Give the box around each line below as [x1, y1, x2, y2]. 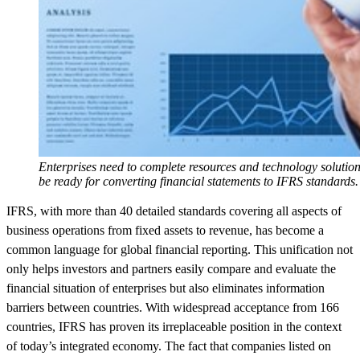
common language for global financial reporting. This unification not [6, 243, 353, 257]
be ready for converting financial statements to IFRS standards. [39, 174, 358, 189]
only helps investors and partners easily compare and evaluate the [6, 262, 336, 276]
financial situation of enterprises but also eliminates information [6, 281, 325, 296]
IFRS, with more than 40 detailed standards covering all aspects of [6, 204, 342, 219]
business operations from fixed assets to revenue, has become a [6, 223, 324, 238]
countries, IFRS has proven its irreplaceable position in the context [6, 320, 342, 334]
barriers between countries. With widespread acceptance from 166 [6, 301, 339, 315]
